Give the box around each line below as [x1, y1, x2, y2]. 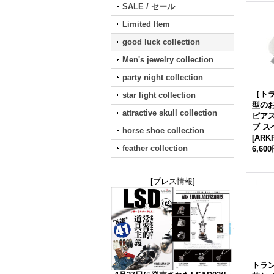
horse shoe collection [122, 126, 204, 135]
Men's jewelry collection [122, 55, 213, 64]
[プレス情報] [150, 177, 195, 186]
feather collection [122, 144, 188, 153]
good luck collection [122, 37, 200, 46]
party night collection [122, 73, 203, 82]
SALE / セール [122, 2, 175, 11]
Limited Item [122, 20, 170, 29]
